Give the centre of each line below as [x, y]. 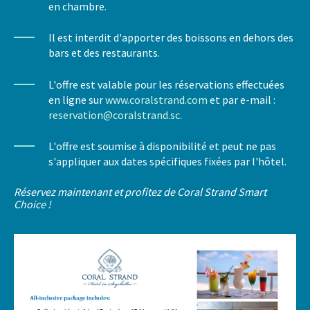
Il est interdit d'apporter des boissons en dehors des [171, 38]
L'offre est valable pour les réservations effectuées [167, 84]
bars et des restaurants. [104, 53]
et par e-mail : [242, 99]
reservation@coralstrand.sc [115, 115]
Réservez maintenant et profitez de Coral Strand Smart [140, 191]
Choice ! [33, 204]
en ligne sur [77, 99]
